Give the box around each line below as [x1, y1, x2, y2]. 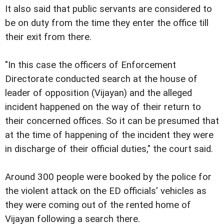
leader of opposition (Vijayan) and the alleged [5, 87, 192, 99]
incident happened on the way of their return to [5, 101, 201, 113]
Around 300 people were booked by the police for [5, 171, 211, 183]
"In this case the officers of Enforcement [5, 59, 176, 71]
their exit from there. [5, 31, 91, 43]
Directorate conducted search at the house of [5, 73, 197, 85]
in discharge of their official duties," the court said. [5, 143, 213, 155]
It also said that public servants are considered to [5, 3, 212, 15]
